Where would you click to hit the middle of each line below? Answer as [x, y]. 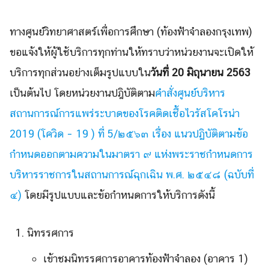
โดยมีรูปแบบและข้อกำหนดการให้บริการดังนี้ [118, 195]
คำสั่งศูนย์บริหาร [190, 92]
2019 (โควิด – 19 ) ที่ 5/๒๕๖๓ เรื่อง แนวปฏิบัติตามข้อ [129, 133]
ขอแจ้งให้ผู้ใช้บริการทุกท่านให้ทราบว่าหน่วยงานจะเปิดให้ [131, 52]
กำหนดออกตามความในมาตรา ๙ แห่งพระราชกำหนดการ [131, 154]
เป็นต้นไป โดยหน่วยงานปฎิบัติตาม [82, 92]
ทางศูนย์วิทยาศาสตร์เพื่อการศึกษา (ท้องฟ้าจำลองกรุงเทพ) [131, 31]
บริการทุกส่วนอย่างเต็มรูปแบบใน [80, 72]
